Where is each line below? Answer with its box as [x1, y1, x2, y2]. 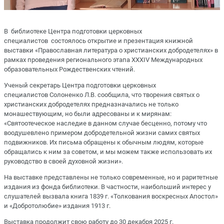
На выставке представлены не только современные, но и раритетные [4, 173, 218, 181]
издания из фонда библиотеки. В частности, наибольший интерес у [4, 183, 211, 191]
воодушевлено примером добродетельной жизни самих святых [4, 128, 200, 136]
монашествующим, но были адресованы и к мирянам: [4, 109, 171, 117]
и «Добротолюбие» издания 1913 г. [4, 202, 110, 210]
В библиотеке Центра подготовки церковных [4, 27, 142, 35]
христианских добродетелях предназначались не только [4, 100, 178, 108]
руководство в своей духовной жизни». [4, 157, 123, 165]
